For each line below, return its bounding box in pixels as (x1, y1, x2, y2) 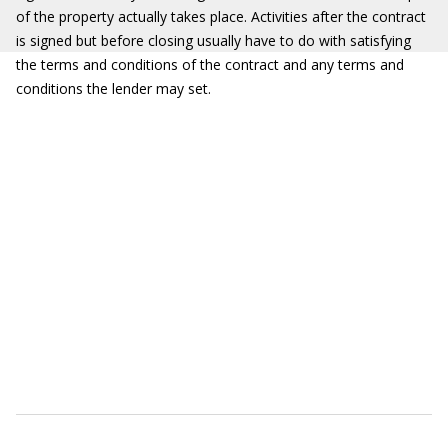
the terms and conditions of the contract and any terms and (16, 55, 404, 74)
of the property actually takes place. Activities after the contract (16, 7, 426, 26)
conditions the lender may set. (16, 79, 211, 98)
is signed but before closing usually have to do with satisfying (16, 31, 411, 50)
